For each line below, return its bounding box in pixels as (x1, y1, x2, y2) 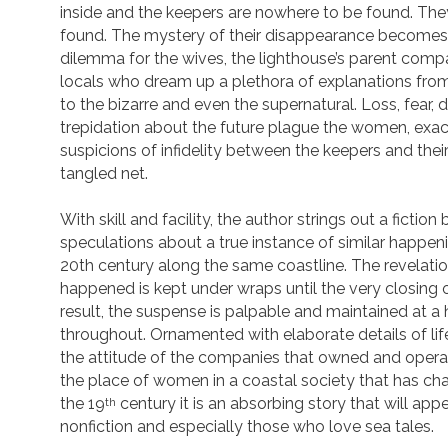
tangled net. (60, 164, 149, 183)
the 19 (60, 394, 106, 413)
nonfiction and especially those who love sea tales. (60, 417, 435, 436)
